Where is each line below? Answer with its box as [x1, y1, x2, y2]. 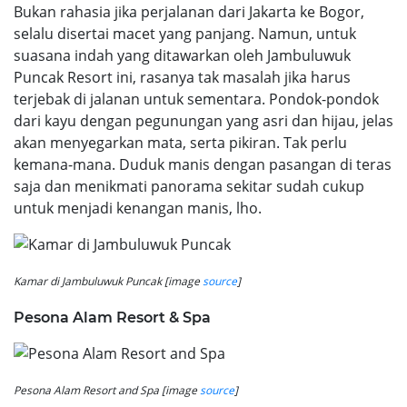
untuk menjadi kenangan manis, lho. [14, 197, 262, 218]
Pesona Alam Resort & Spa [14, 308, 211, 326]
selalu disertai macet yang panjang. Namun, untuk [14, 23, 356, 44]
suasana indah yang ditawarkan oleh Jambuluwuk [14, 45, 351, 65]
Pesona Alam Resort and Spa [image [14, 382, 200, 398]
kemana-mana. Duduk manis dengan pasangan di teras [14, 154, 392, 174]
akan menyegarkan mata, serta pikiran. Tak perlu [14, 132, 347, 153]
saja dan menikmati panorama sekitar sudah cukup [14, 175, 364, 196]
